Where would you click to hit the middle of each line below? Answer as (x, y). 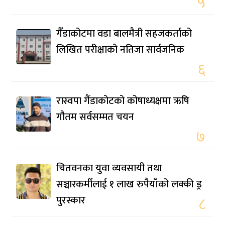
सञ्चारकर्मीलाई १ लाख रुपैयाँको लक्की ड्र (129, 185)
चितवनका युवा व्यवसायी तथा (109, 168)
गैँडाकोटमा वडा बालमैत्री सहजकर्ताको (124, 34)
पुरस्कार (71, 201)
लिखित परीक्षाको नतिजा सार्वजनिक (121, 50)
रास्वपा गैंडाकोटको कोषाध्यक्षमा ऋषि (123, 101)
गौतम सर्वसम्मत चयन (95, 117)
